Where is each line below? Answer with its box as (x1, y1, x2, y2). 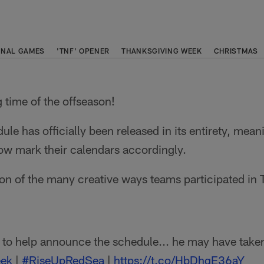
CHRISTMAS (213, 46, 258, 55)
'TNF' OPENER (57, 46, 110, 55)
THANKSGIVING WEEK (121, 46, 202, 55)
